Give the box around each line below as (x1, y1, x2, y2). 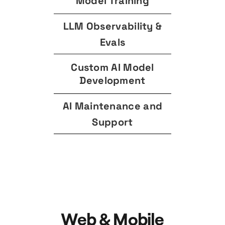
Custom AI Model (71, 61, 154, 74)
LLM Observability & (63, 19, 162, 33)
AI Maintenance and (62, 99, 163, 113)
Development (79, 74, 146, 87)
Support (92, 115, 133, 129)
